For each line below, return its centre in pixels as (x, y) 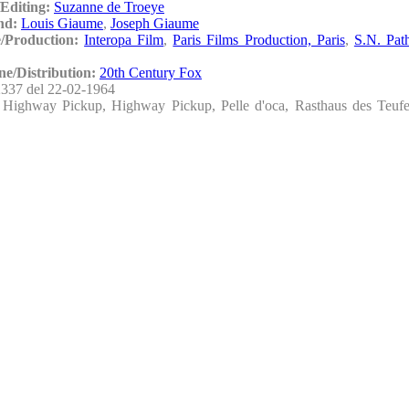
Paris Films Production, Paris (259, 39)
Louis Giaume (62, 23)
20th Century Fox (151, 72)
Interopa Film (124, 39)
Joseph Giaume (155, 23)
